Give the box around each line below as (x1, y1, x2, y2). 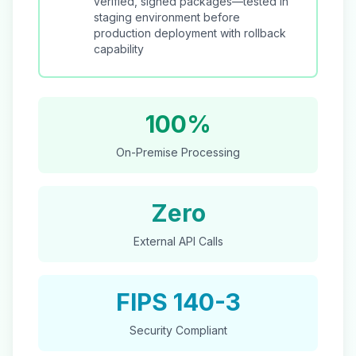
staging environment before (94, 10, 240, 24)
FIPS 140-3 (115, 288, 241, 316)
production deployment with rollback (94, 26, 286, 40)
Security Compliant (129, 323, 227, 337)
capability (94, 42, 144, 56)
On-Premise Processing (116, 145, 240, 159)
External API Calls (133, 234, 223, 248)
